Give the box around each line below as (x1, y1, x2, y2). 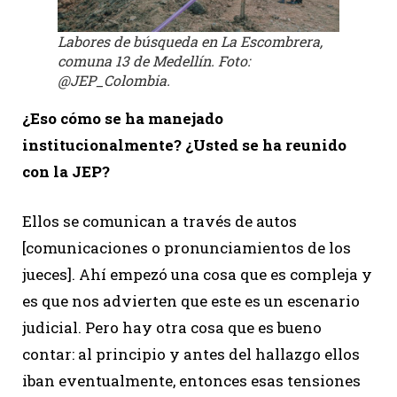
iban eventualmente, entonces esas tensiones (22, 370, 361, 391)
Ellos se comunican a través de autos (22, 210, 297, 231)
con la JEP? (22, 160, 110, 182)
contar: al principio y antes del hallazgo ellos (22, 343, 360, 364)
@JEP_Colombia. (58, 70, 170, 90)
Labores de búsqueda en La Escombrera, (58, 31, 323, 51)
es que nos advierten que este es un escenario (22, 290, 360, 311)
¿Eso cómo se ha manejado (22, 107, 223, 128)
